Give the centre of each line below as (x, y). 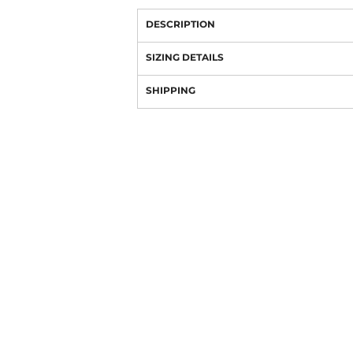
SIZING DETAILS (185, 57)
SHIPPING (171, 90)
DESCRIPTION (180, 24)
